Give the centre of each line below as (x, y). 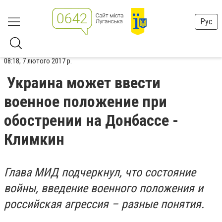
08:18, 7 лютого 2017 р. (38, 61)
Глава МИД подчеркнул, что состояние (100, 172)
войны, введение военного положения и (104, 188)
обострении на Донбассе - (91, 120)
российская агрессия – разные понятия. (104, 204)
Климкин (34, 139)
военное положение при (85, 102)
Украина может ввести (84, 83)
